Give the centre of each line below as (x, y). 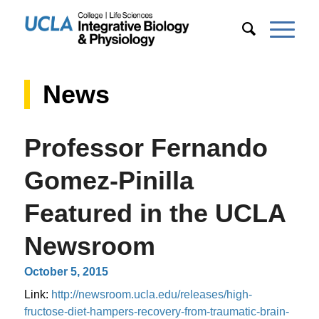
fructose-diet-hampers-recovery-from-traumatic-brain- (156, 312)
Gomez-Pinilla (109, 181)
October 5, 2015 (66, 272)
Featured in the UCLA (155, 213)
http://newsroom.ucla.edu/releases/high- (151, 294)
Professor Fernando (146, 148)
